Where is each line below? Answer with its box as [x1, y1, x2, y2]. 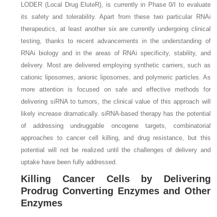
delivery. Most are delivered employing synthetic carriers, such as [21, 61, 211, 69]
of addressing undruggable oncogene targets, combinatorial [21, 122, 211, 129]
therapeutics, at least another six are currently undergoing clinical [21, 25, 211, 32]
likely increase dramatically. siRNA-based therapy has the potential [21, 109, 211, 117]
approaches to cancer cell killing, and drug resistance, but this [21, 134, 211, 141]
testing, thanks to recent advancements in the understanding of [21, 37, 211, 45]
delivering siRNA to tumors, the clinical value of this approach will [21, 97, 211, 105]
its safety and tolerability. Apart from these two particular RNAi [21, 13, 211, 20]
